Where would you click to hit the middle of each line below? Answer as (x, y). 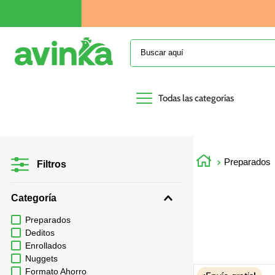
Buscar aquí (153, 44)
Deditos (40, 232)
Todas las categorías (196, 98)
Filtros (52, 164)
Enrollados (45, 245)
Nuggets (41, 258)
